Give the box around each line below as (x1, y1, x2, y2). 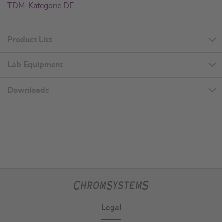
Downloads (7, 86, 49, 95)
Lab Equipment (7, 61, 63, 69)
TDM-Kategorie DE (7, 2, 74, 10)
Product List (7, 36, 52, 44)
